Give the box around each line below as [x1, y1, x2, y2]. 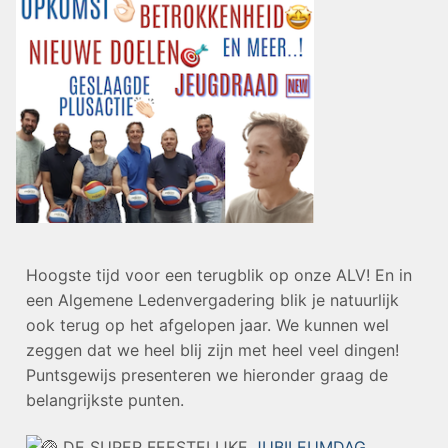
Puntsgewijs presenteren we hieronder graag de [26, 364, 388, 385]
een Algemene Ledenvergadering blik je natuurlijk [26, 289, 399, 310]
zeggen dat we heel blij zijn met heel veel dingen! [26, 339, 399, 360]
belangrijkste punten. [26, 389, 184, 410]
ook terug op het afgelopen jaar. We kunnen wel [26, 314, 389, 335]
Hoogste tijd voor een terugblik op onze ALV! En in [26, 264, 412, 285]
